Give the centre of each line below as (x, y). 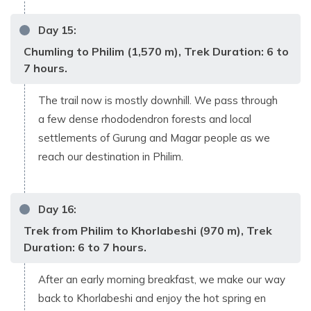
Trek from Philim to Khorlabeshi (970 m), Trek (148, 230)
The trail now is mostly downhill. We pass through (158, 100)
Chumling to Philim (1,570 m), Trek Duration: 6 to (156, 51)
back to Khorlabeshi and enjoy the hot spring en (152, 298)
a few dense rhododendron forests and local (145, 119)
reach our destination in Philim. (112, 156)
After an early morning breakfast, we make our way (162, 279)
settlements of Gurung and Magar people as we (154, 137)
